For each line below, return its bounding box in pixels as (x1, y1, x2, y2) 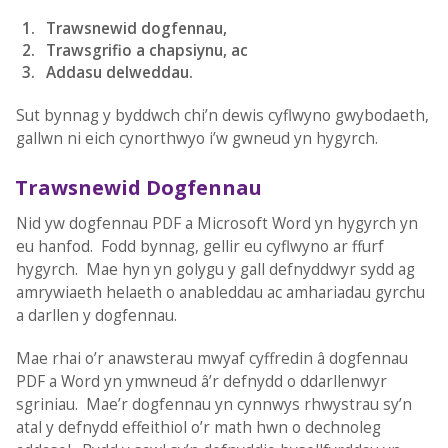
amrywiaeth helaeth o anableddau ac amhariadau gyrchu (15, 281, 425, 303)
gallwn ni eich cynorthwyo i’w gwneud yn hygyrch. (15, 127, 378, 149)
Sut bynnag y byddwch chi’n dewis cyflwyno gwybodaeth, (15, 104, 429, 126)
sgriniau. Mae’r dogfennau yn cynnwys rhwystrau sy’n (15, 393, 412, 415)
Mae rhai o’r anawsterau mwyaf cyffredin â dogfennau (15, 347, 408, 369)
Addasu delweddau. (46, 62, 194, 84)
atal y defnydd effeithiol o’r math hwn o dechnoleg (15, 416, 381, 438)
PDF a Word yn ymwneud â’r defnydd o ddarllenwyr (15, 370, 387, 392)
